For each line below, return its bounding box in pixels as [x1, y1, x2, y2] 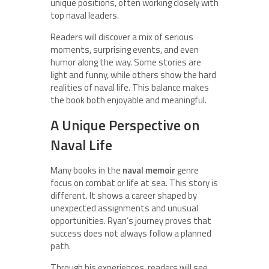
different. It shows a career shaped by [50, 188, 197, 202]
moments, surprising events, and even [50, 42, 199, 56]
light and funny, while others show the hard [50, 67, 216, 82]
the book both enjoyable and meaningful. [50, 92, 207, 107]
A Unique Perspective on [50, 113, 199, 136]
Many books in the [50, 163, 122, 177]
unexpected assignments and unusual [50, 201, 198, 215]
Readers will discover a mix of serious [50, 29, 193, 44]
